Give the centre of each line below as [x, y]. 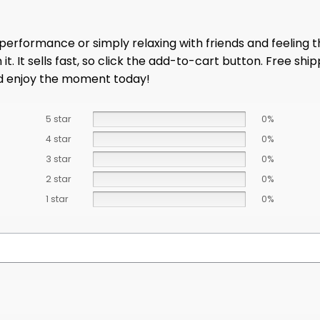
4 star [58, 139]
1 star [57, 199]
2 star [58, 179]
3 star [58, 159]
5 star [58, 119]
